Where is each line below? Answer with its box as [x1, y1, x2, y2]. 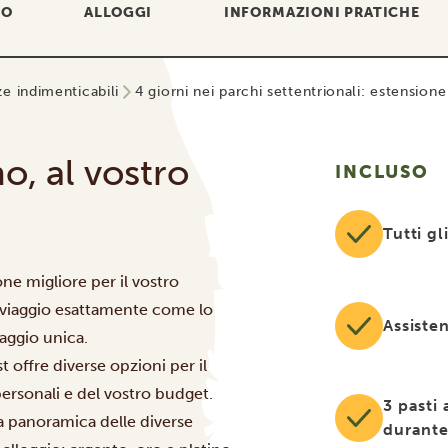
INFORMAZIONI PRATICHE [223, 4, 420, 21]
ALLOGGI [84, 4, 153, 21]
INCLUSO [335, 161, 429, 183]
